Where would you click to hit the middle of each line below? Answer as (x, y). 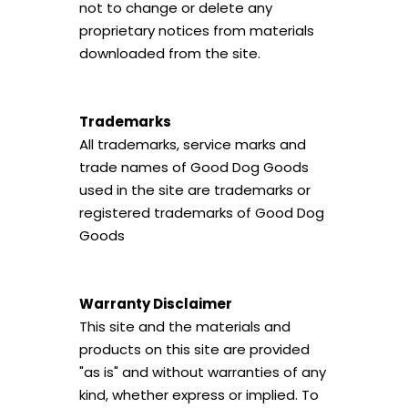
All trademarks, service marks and (192, 144)
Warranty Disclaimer (155, 304)
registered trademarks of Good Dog (201, 213)
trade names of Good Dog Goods (194, 167)
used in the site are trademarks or (194, 190)
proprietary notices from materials (196, 31)
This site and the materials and (184, 326)
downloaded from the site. (169, 53)
